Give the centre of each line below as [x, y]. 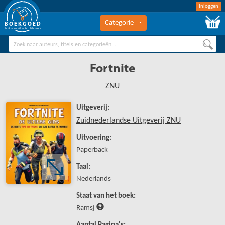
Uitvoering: [94, 138]
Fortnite [113, 69]
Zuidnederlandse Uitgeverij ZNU [129, 121]
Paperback [92, 150]
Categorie [119, 23]
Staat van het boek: [106, 196]
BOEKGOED [23, 24]
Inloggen [209, 6]
